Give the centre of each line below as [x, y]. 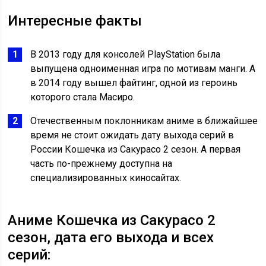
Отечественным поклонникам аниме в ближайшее [144, 121]
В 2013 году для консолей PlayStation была [126, 55]
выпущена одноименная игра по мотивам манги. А [143, 69]
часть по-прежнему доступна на [102, 164]
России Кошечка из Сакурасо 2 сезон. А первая [136, 150]
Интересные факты [75, 21]
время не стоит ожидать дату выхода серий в [132, 135]
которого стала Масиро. [83, 97]
